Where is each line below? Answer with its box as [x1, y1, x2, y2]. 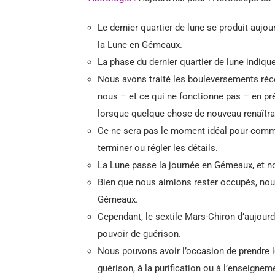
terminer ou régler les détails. [98, 142, 218, 153]
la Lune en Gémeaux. [98, 39, 182, 50]
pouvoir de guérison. [98, 228, 181, 239]
